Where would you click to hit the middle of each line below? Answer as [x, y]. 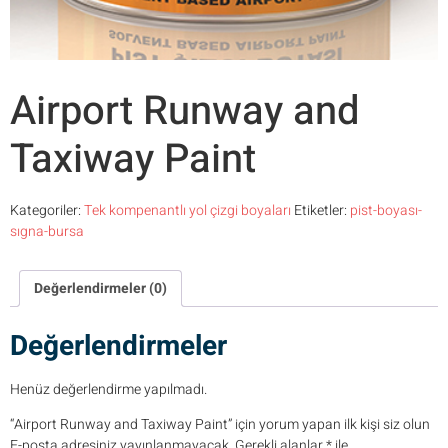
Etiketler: [322, 211]
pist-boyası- [386, 211]
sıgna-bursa [47, 232]
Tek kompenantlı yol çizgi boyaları [187, 211]
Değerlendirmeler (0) [100, 289]
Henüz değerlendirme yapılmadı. [108, 389]
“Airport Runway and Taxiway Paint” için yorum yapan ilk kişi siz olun [220, 425]
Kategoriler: [47, 211]
